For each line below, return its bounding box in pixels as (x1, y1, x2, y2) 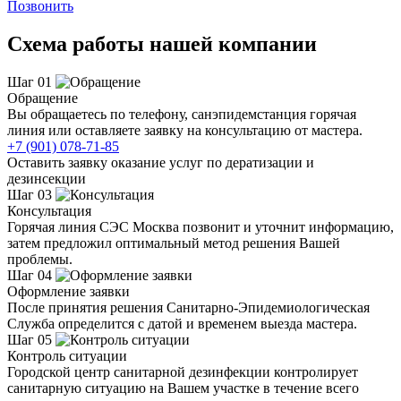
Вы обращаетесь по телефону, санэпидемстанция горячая (7, 106, 356, 122)
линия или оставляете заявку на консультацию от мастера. (7, 122, 363, 138)
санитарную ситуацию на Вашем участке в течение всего (7, 380, 359, 396)
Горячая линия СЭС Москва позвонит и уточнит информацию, (7, 218, 394, 235)
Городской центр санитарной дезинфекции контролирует (7, 363, 358, 380)
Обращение (7, 90, 78, 106)
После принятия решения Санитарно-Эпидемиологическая (7, 299, 370, 315)
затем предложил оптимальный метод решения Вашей (7, 235, 340, 251)
